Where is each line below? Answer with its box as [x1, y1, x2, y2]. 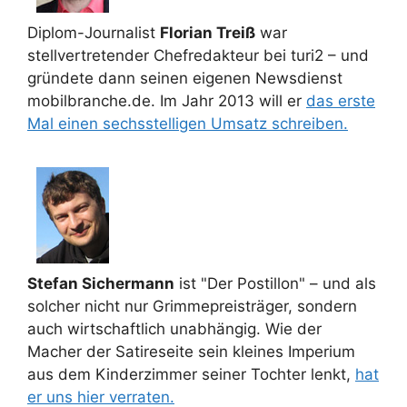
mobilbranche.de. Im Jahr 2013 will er [27, 92, 306, 110]
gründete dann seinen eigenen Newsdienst [27, 69, 342, 87]
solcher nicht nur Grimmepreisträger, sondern [27, 297, 357, 315]
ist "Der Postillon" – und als [174, 274, 376, 293]
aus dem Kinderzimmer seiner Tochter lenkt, [27, 365, 355, 383]
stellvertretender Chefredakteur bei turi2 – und [27, 46, 369, 65]
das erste [306, 92, 375, 110]
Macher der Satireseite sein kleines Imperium [27, 342, 355, 361]
